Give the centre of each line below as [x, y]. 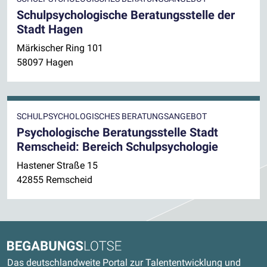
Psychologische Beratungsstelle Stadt [117, 132]
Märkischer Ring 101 [60, 48]
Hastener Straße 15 [57, 165]
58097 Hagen [45, 62]
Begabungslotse [41, 247]
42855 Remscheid [55, 179]
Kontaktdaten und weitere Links [121, 234]
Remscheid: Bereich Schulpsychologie [117, 146]
